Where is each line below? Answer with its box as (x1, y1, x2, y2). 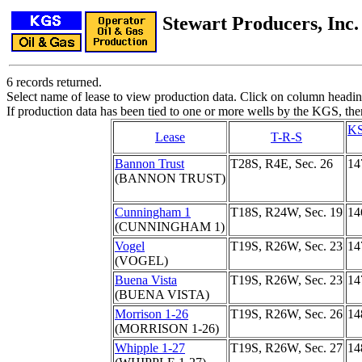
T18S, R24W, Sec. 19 (230, 205, 343, 219)
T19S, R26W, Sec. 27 (230, 341, 343, 355)
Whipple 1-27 (115, 341, 185, 355)
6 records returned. (6, 75, 102, 89)
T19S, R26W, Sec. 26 (230, 307, 343, 321)
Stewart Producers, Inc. (162, 13, 359, 34)
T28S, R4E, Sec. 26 (230, 157, 333, 170)
